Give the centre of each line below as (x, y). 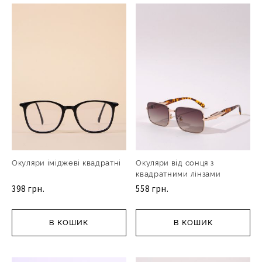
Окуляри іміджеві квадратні (67, 163)
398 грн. (28, 188)
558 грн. (153, 188)
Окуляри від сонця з (175, 163)
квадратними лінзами (178, 174)
